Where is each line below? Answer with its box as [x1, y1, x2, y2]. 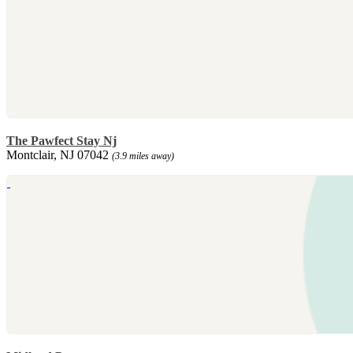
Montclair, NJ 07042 [6, 148, 112, 162]
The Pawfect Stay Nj [6, 134, 117, 148]
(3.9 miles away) [112, 150, 174, 162]
